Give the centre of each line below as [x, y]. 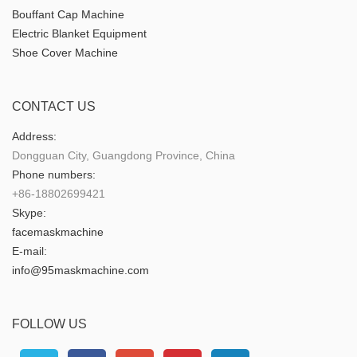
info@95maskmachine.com [80, 271]
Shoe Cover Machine [65, 53]
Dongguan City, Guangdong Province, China [124, 156]
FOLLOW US [49, 324]
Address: [34, 137]
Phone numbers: [54, 175]
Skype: [29, 213]
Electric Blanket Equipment [79, 34]
